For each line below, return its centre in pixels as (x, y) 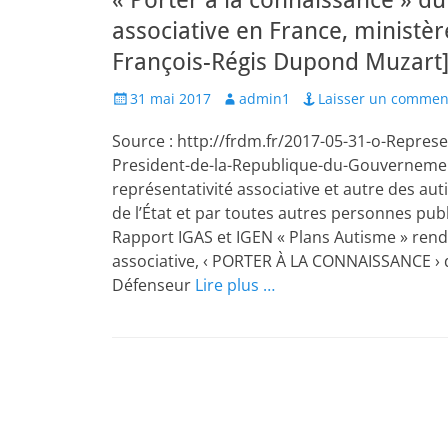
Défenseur (153, 285)
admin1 (264, 98)
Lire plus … (235, 285)
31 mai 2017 (170, 98)
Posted (133, 97)
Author (243, 97)
